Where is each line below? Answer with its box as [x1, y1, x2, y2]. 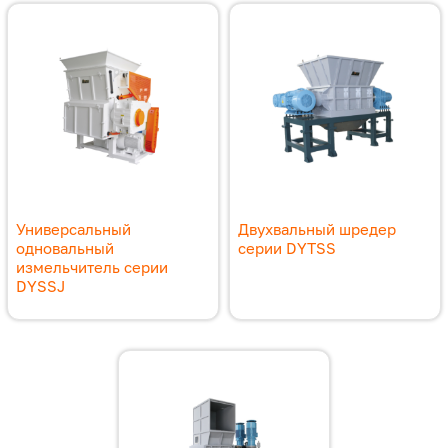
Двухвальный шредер [238, 219, 396, 238]
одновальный [16, 238, 114, 257]
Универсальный [16, 219, 131, 238]
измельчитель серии [16, 257, 168, 276]
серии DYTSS [238, 238, 336, 257]
